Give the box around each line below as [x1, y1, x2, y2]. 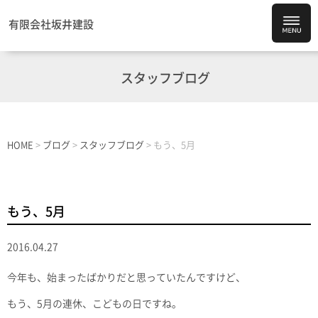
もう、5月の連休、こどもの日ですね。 [7, 299, 182, 309]
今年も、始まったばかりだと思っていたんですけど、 [7, 273, 246, 283]
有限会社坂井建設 [9, 19, 94, 30]
